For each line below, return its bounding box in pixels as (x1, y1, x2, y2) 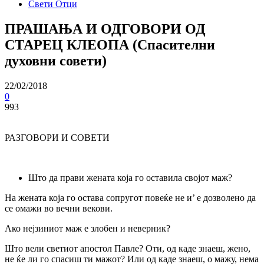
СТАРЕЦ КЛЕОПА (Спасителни (5, 37, 215, 52)
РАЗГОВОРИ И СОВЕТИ (5, 132, 110, 143)
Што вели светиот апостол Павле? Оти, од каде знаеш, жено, (5, 243, 250, 253)
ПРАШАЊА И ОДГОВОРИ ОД (5, 21, 206, 37)
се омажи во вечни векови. (5, 203, 113, 213)
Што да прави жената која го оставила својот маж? (28, 172, 232, 183)
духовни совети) (5, 52, 107, 68)
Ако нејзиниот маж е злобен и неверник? (5, 223, 170, 233)
